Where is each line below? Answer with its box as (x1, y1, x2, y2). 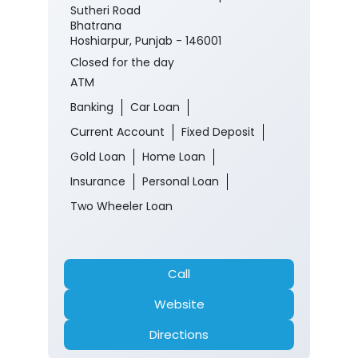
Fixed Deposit (181, 124, 255, 141)
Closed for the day (70, 54, 174, 71)
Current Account (70, 124, 165, 141)
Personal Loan (142, 173, 219, 190)
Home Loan (142, 149, 205, 165)
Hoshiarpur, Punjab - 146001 (70, 33, 221, 50)
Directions (149, 326, 209, 344)
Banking (70, 99, 113, 116)
